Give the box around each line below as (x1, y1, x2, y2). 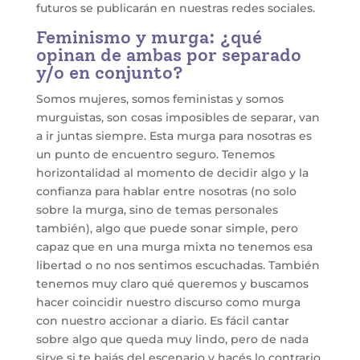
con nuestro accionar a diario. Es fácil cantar (35, 313, 289, 329)
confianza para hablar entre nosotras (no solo (35, 184, 297, 199)
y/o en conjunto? (35, 62, 183, 84)
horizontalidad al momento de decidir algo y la (35, 166, 309, 181)
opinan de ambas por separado (35, 44, 301, 67)
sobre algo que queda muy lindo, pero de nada (35, 332, 309, 347)
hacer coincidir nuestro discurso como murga (35, 295, 301, 310)
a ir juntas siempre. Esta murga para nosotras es (35, 129, 312, 144)
